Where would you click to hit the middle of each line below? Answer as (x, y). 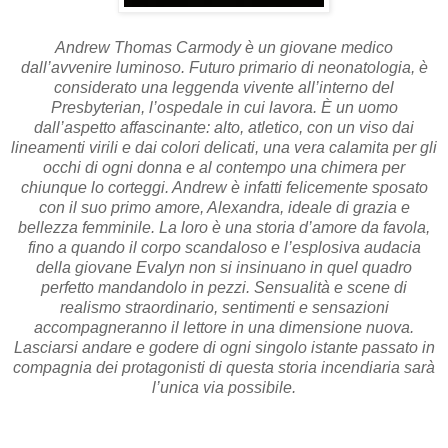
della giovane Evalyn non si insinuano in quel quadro (224, 267)
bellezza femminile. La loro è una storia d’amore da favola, (224, 227)
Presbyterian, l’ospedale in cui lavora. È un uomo (224, 107)
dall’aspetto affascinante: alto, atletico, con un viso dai (224, 127)
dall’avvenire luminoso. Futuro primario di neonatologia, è (224, 67)
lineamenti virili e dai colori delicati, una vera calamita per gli (224, 147)
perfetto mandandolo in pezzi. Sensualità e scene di (224, 287)
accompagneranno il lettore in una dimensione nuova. (224, 327)
